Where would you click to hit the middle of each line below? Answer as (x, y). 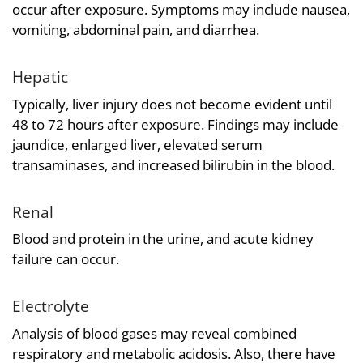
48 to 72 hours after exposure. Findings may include (175, 124)
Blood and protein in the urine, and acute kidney (163, 239)
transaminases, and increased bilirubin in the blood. (173, 164)
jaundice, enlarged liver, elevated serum (137, 144)
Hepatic (40, 77)
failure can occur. (66, 259)
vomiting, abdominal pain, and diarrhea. (136, 30)
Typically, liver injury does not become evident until (172, 104)
